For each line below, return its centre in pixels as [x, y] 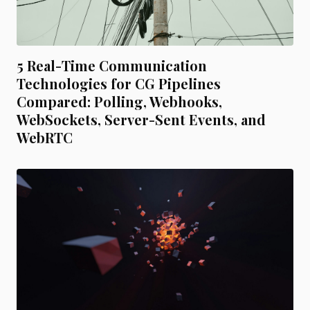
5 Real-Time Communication [112, 66]
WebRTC [45, 138]
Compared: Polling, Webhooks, [119, 102]
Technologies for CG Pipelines [119, 84]
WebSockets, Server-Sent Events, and [141, 120]
